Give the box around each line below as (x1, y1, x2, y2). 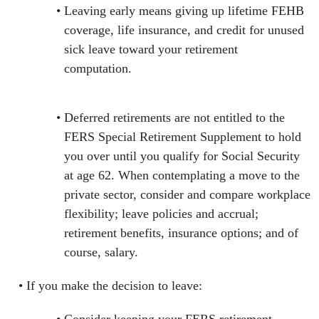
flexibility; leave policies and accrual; (64, 206, 258, 221)
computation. (64, 61, 142, 76)
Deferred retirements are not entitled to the (64, 110, 285, 125)
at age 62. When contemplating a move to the (64, 168, 300, 183)
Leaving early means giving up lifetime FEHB (64, 4, 304, 19)
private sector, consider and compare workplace (64, 187, 310, 202)
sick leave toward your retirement (64, 42, 238, 57)
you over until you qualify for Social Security (64, 149, 300, 164)
